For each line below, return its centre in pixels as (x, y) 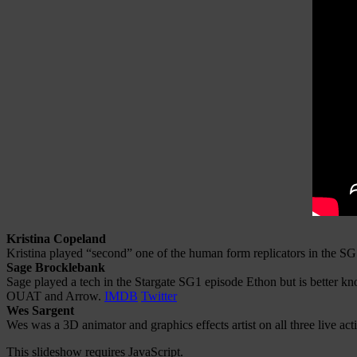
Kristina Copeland (56, 239)
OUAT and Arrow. (55, 296)
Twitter (159, 296)
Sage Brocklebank (56, 268)
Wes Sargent (40, 311)
